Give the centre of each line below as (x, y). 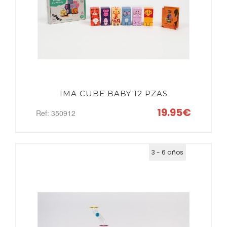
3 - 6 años (167, 152)
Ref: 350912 (56, 113)
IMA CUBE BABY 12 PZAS (113, 93)
